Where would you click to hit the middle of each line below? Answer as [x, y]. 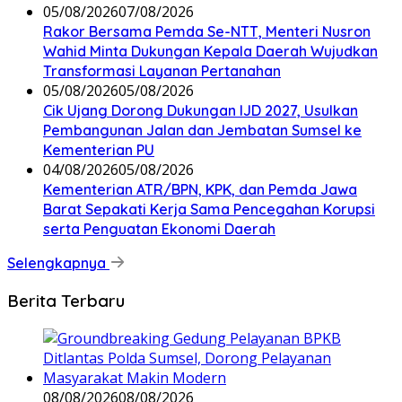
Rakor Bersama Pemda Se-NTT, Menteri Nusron [207, 32]
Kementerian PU [99, 150]
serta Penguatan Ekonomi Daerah [159, 229]
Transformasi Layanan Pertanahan [162, 71]
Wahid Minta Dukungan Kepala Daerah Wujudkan [210, 52]
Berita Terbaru [66, 301]
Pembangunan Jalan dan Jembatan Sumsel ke [202, 131]
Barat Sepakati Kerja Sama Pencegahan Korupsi [209, 210]
